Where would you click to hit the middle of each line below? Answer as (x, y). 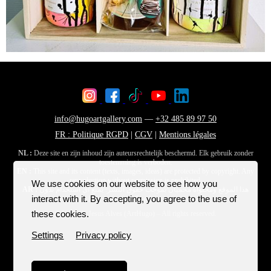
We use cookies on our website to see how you (125, 184)
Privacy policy (104, 235)
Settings (48, 235)
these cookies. (60, 214)
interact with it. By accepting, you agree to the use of (134, 199)
